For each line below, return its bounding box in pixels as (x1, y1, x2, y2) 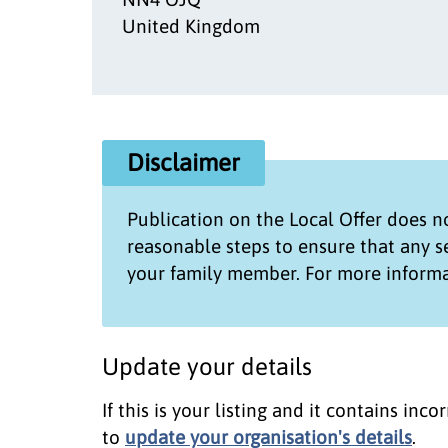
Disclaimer (127, 148, 240, 176)
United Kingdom (122, 14, 260, 37)
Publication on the (127, 207, 289, 230)
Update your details (102, 352, 312, 380)
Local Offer (289, 207, 382, 230)
